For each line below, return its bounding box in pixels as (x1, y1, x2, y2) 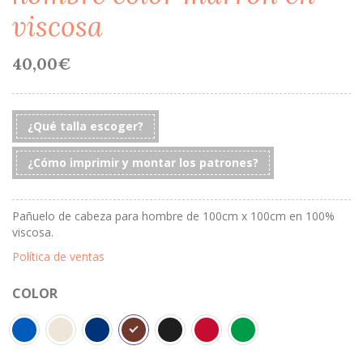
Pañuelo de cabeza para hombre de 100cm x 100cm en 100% (12, 208, 335, 224)
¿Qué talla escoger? (28, 118, 143, 134)
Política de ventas (12, 249, 105, 264)
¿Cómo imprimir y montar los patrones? (28, 155, 258, 170)
